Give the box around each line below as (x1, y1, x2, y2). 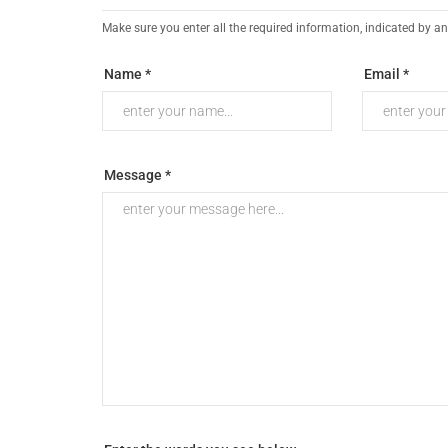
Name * (104, 66, 151, 83)
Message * (104, 167, 171, 184)
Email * (363, 66, 409, 83)
